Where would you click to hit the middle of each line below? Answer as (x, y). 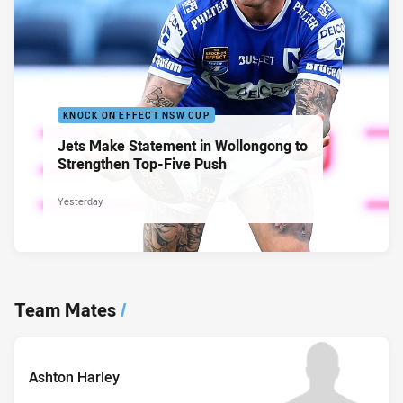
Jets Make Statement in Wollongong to (183, 145)
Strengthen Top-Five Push (142, 163)
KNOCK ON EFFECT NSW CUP (136, 115)
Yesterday (80, 201)
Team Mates (65, 310)
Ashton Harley (74, 376)
